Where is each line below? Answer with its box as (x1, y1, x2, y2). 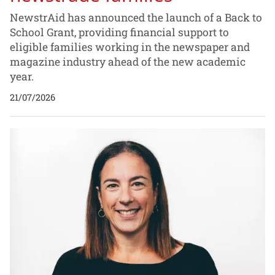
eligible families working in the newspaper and (10, 39, 250, 54)
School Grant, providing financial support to (10, 25, 229, 39)
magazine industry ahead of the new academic (10, 54, 246, 69)
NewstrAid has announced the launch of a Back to (10, 10, 262, 25)
